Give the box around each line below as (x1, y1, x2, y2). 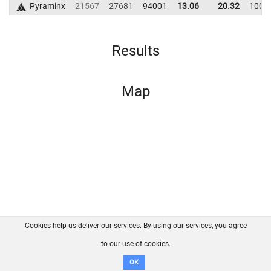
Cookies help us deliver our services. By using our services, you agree (24, 221, 247, 230)
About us (42, 235, 77, 245)
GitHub (162, 235, 191, 245)
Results (111, 42, 160, 59)
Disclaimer (118, 249, 157, 258)
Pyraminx (29, 1, 65, 11)
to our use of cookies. (100, 240, 171, 248)
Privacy (200, 235, 227, 245)
